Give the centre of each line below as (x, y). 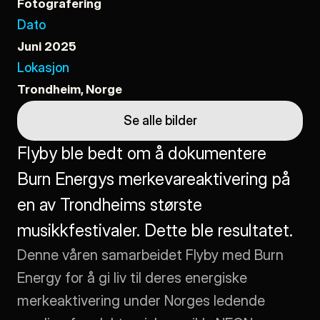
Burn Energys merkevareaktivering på (154, 179)
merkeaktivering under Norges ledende (141, 301)
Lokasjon (43, 67)
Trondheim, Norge (70, 89)
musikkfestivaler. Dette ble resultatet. (155, 230)
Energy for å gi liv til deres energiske (132, 278)
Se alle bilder (160, 120)
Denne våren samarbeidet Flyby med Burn (150, 255)
